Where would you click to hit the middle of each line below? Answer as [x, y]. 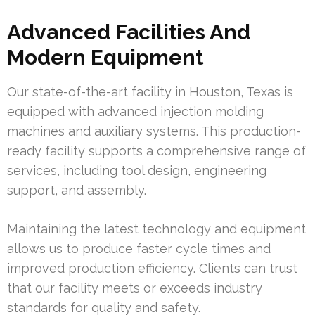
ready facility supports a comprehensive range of [156, 150]
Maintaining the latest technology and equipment [156, 229]
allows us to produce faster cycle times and [139, 248]
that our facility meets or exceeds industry [135, 288]
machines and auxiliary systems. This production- [154, 131]
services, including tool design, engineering [137, 170]
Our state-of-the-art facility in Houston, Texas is [150, 91]
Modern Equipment [105, 57]
